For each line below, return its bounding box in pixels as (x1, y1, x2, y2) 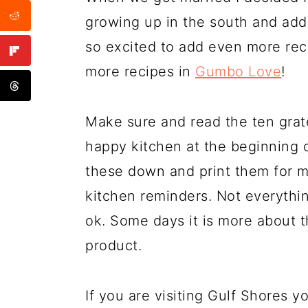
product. (85, 237, 142, 254)
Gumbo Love (195, 63, 281, 80)
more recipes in (85, 63, 195, 80)
